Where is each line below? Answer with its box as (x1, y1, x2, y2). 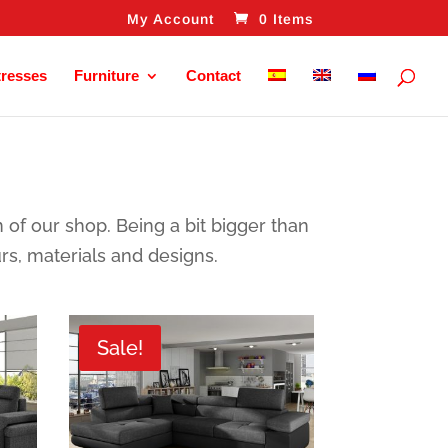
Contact (186, 67, 241, 84)
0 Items (258, 10, 314, 27)
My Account (126, 10, 214, 27)
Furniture (74, 67, 139, 84)
